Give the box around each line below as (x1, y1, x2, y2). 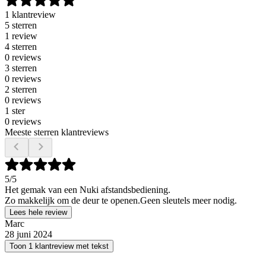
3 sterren (5, 63, 37, 74)
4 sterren (5, 42, 37, 52)
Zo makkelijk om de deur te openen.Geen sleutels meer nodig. (5, 195, 237, 206)
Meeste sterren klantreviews (5, 127, 109, 138)
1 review (5, 31, 37, 42)
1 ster (5, 106, 25, 116)
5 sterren (5, 20, 37, 31)
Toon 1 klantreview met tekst (9, 242, 109, 251)
